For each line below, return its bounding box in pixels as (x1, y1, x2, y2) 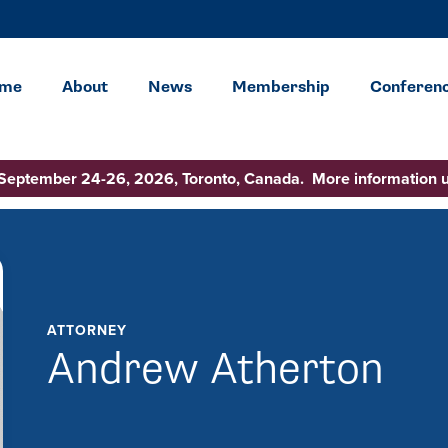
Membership (232, 76, 330, 97)
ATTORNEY (47, 320, 127, 340)
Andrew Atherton (47, 342, 384, 396)
